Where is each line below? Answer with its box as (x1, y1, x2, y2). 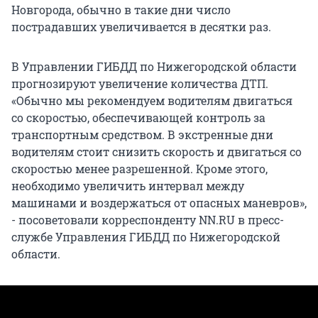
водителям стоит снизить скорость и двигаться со (11, 143, 302, 159)
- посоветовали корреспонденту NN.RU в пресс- (11, 212, 284, 227)
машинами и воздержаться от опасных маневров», (11, 194, 307, 210)
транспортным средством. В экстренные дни (11, 126, 273, 142)
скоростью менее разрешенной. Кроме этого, (11, 160, 268, 176)
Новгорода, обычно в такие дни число (11, 1, 231, 17)
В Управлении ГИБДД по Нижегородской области (11, 58, 297, 74)
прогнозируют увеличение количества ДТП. (11, 75, 268, 91)
